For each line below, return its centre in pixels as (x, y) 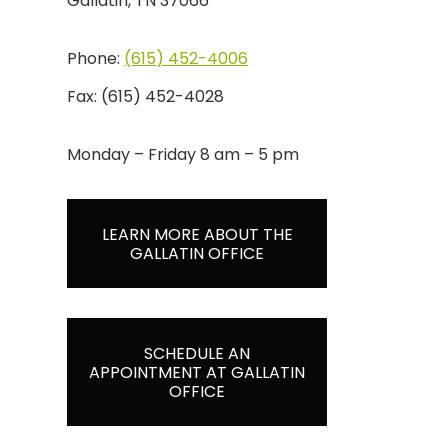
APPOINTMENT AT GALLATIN (197, 372)
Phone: (96, 58)
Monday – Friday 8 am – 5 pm (183, 154)
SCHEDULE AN (197, 353)
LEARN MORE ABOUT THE (197, 234)
